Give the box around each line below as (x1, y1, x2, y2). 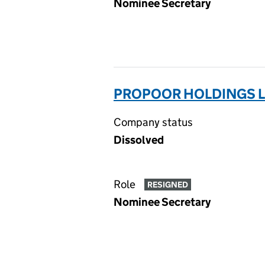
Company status (114, 115, 193, 129)
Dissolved (114, 133, 164, 147)
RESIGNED (147, 179, 188, 190)
